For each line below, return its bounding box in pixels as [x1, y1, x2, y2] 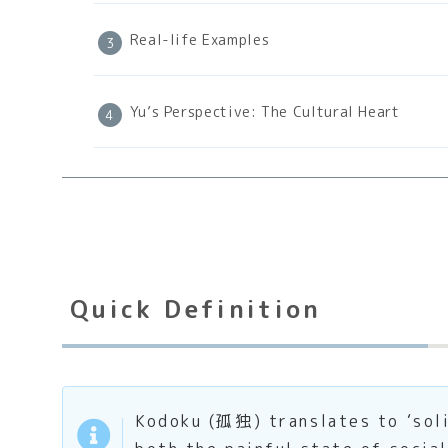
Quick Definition [70, 291, 322, 326]
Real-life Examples [129, 30, 270, 51]
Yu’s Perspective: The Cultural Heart [129, 102, 400, 123]
